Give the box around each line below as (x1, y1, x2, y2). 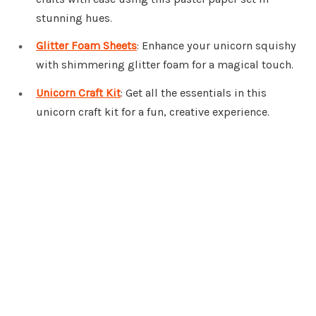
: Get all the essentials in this (121, 86, 267, 100)
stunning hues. (36, 11, 112, 25)
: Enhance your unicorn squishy (137, 39, 296, 53)
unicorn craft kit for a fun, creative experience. (36, 105, 269, 119)
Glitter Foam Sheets (36, 39, 137, 53)
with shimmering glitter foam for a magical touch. (36, 58, 293, 72)
